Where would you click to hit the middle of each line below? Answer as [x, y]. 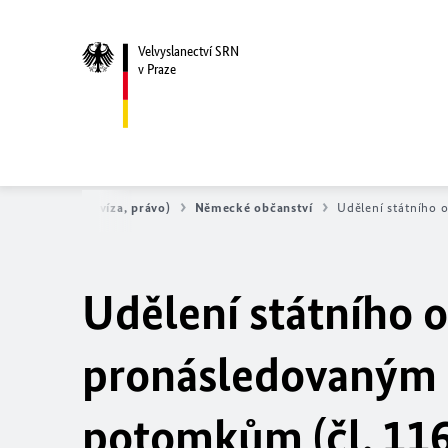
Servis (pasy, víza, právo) [95, 207]
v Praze [157, 69]
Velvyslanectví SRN [188, 51]
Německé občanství [253, 207]
